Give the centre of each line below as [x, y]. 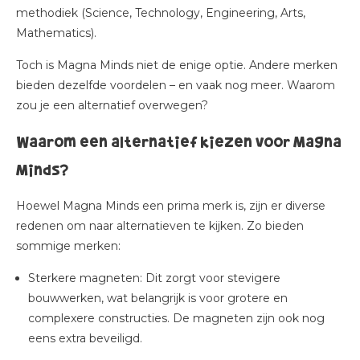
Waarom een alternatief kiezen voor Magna [179, 141]
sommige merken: [68, 246]
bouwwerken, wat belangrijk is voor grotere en [158, 298]
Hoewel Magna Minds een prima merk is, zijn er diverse [171, 206]
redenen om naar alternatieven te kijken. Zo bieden [160, 226]
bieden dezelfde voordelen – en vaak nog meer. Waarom [176, 85]
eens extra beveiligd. [87, 338]
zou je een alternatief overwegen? [112, 105]
